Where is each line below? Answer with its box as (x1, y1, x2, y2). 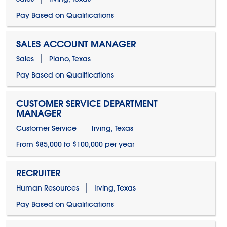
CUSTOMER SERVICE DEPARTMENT (16, 98, 158, 109)
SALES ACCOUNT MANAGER (16, 38, 136, 50)
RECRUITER (16, 167, 60, 179)
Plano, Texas (49, 54, 91, 63)
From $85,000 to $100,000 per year (16, 140, 134, 149)
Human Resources (16, 183, 79, 193)
